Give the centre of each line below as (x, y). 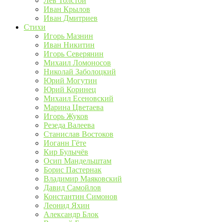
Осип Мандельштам (78, 161)
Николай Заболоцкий (80, 72)
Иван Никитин (69, 45)
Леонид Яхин (67, 205)
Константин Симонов (81, 196)
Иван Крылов (67, 9)
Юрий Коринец (70, 89)
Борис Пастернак (73, 170)
